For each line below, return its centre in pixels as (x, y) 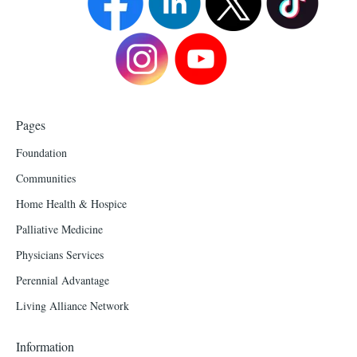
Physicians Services (60, 254)
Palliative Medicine (59, 229)
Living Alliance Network (73, 305)
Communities (46, 178)
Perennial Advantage (63, 280)
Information (45, 346)
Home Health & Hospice (71, 203)
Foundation (41, 152)
